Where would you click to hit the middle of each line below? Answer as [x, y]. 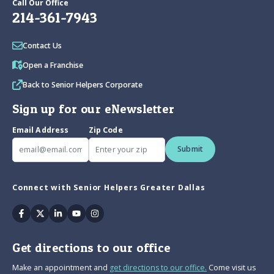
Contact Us [42, 46]
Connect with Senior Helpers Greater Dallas [109, 188]
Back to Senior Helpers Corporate [83, 85]
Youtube [95, 213]
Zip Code [106, 130]
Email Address [41, 130]
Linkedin [77, 213]
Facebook [43, 213]
